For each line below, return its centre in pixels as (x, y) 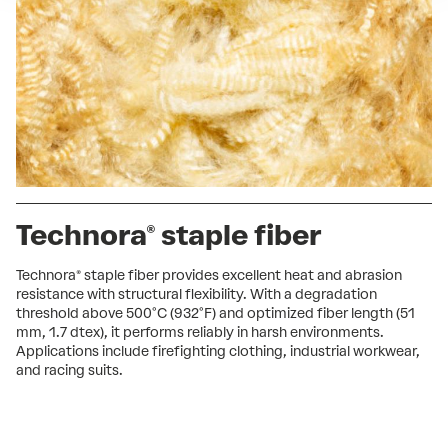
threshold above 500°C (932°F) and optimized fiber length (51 (215, 313)
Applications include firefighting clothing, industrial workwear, (218, 351)
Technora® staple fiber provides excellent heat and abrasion (209, 275)
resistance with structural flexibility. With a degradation (196, 294)
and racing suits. (69, 370)
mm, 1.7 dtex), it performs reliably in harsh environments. (200, 332)
